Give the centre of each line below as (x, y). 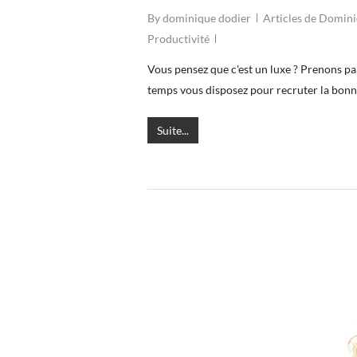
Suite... (173, 131)
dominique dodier (207, 18)
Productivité (178, 39)
